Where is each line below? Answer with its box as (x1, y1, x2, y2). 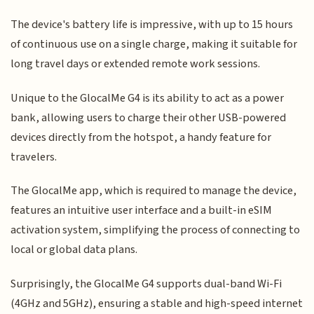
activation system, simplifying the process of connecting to (11, 221, 301, 239)
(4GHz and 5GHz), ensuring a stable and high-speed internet (11, 294, 303, 312)
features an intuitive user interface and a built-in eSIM (11, 202, 273, 219)
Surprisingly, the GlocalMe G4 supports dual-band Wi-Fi (11, 275, 282, 292)
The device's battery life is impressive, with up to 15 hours (11, 16, 294, 34)
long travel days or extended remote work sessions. (11, 55, 261, 73)
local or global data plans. (11, 241, 138, 259)
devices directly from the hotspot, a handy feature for (11, 128, 272, 146)
